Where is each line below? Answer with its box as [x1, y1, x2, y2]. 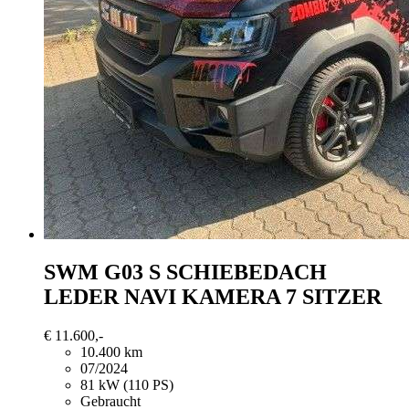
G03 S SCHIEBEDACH [104, 260, 327, 285]
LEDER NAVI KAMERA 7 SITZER [44, 285, 382, 309]
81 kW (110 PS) [80, 377, 173, 393]
